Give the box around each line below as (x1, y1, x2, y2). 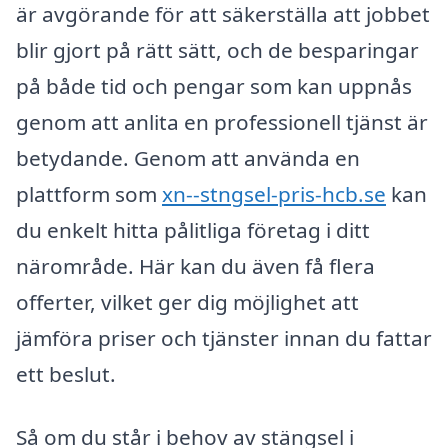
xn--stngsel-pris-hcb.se (162, 179, 386, 208)
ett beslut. (16, 359, 116, 388)
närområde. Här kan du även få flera (16, 251, 375, 280)
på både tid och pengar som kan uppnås (16, 71, 412, 100)
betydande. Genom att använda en (16, 143, 360, 172)
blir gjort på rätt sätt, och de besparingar (16, 35, 419, 64)
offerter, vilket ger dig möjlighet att (16, 287, 359, 316)
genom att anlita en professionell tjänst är (16, 107, 428, 136)
